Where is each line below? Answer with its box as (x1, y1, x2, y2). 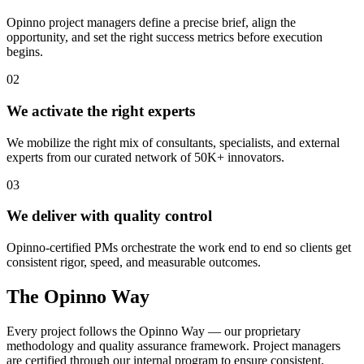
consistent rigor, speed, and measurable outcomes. (6, 254, 261, 269)
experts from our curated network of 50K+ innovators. (6, 149, 284, 164)
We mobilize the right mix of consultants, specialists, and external (6, 135, 340, 149)
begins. (6, 45, 43, 59)
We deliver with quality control (6, 207, 212, 225)
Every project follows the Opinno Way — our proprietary (6, 323, 301, 338)
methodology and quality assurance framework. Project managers (6, 338, 340, 353)
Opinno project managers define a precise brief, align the (6, 15, 296, 30)
